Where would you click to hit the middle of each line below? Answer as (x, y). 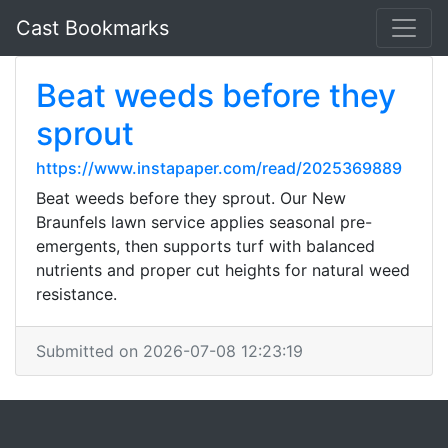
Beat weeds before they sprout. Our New (191, 198)
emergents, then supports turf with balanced (205, 246)
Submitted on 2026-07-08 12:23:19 (169, 351)
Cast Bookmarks (92, 28)
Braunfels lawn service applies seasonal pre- (204, 222)
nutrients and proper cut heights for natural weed (223, 270)
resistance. (76, 294)
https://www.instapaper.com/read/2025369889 (219, 168)
